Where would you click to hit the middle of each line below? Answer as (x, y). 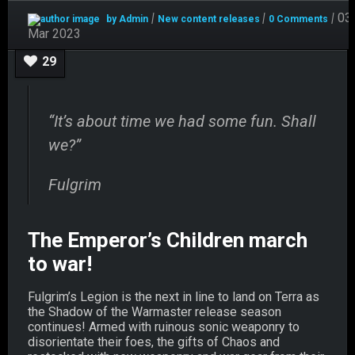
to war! (60, 263)
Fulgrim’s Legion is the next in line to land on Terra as (174, 296)
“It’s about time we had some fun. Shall (182, 121)
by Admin (126, 19)
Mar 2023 (54, 33)
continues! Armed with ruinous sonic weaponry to (164, 326)
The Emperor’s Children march (168, 240)
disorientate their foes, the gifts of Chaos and (154, 342)
